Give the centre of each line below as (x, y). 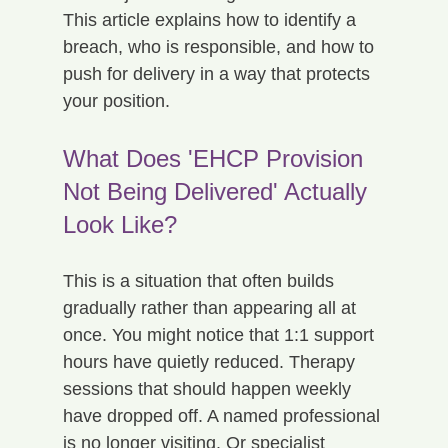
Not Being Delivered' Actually (218, 191)
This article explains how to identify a (211, 19)
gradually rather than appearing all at (211, 307)
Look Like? (119, 224)
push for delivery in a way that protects (218, 73)
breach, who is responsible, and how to (220, 46)
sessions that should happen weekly (209, 388)
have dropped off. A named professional (223, 415)
